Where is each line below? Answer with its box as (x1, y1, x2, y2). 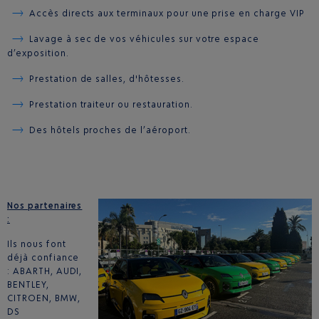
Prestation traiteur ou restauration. (28, 99, 193, 110)
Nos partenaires (7, 200, 83, 211)
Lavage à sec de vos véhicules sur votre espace (28, 33, 260, 45)
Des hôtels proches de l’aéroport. (28, 125, 191, 136)
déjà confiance (7, 252, 80, 263)
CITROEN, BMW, (7, 293, 80, 304)
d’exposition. (7, 48, 69, 59)
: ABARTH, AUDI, (7, 266, 83, 277)
